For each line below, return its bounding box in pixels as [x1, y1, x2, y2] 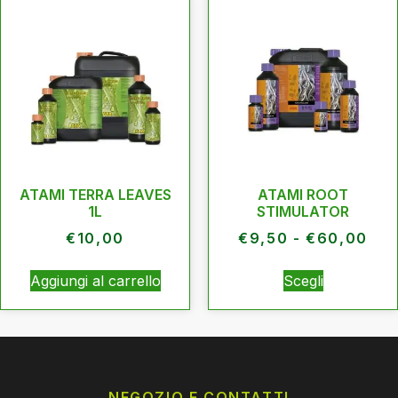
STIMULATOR [257, 202, 349, 220]
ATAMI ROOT [258, 185, 348, 203]
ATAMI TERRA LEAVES [19, 185, 171, 203]
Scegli [283, 271, 323, 290]
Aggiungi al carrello [29, 271, 161, 290]
